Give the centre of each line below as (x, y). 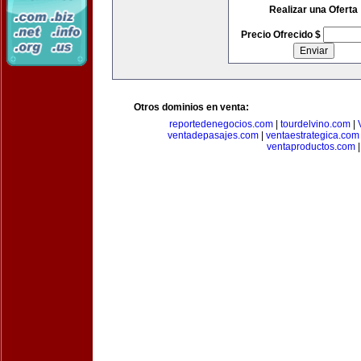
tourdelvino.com (315, 124)
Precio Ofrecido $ (282, 35)
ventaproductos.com (311, 147)
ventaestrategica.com (313, 135)
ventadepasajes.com (213, 135)
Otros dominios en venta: (191, 107)
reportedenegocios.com (221, 124)
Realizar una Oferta (313, 10)
